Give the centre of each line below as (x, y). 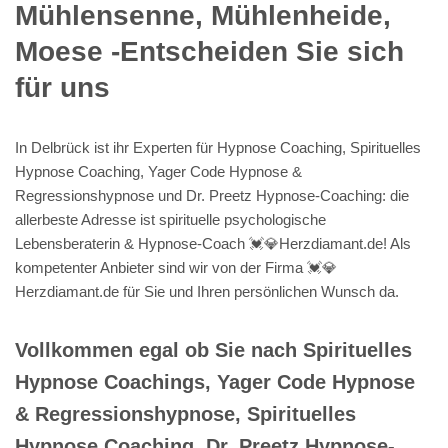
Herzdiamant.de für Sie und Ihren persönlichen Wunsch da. (207, 291)
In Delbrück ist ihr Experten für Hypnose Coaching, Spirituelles (218, 147)
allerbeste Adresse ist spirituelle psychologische (170, 219)
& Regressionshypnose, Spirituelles (185, 413)
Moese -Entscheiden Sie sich (209, 51)
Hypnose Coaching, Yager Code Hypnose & (158, 171)
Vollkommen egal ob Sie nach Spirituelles (213, 349)
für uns (62, 87)
